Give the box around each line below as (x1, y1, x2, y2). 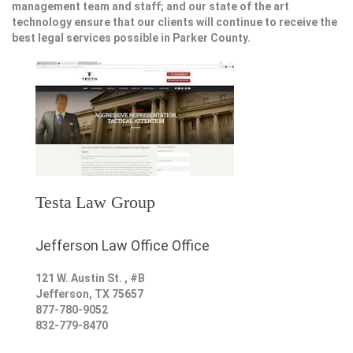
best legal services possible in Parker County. (12, 32, 251, 44)
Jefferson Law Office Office (35, 237, 210, 255)
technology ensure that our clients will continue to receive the (12, 16, 337, 28)
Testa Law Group (35, 192, 155, 213)
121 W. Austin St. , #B (35, 272, 145, 285)
